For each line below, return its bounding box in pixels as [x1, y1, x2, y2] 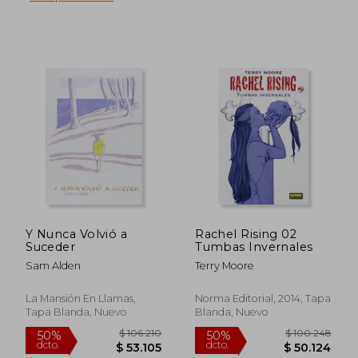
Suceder [26, 239, 76, 254]
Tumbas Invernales [195, 239, 313, 254]
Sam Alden [26, 259, 82, 272]
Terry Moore [195, 259, 255, 272]
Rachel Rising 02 [195, 226, 297, 241]
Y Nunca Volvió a [26, 226, 128, 241]
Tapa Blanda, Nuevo [26, 305, 128, 318]
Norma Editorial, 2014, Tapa [195, 292, 332, 304]
